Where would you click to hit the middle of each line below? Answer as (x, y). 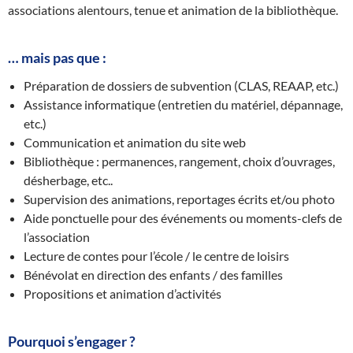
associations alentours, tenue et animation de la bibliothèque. (173, 10)
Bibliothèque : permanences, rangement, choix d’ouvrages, (179, 161)
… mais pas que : (57, 58)
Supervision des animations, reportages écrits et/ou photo (179, 199)
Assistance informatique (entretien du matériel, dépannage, (183, 104)
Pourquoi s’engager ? (72, 341)
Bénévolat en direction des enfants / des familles (153, 275)
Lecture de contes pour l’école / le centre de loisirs (156, 256)
